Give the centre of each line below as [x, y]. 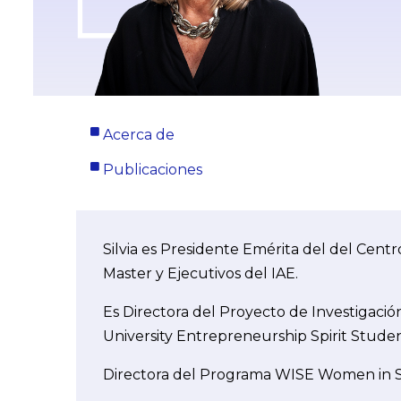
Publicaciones [153, 169]
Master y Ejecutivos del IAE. [200, 273]
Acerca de [139, 134]
